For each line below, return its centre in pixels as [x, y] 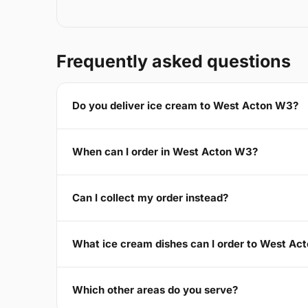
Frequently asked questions [174, 61]
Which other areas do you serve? [155, 290]
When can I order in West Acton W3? [165, 152]
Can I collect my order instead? [150, 198]
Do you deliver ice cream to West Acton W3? [185, 106]
